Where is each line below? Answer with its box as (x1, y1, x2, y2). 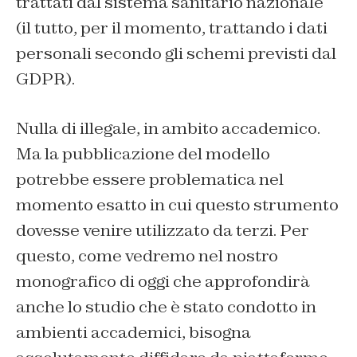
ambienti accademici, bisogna (16, 322, 251, 343)
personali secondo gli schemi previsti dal (16, 43, 336, 65)
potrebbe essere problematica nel (16, 169, 284, 190)
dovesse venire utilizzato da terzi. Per (16, 220, 309, 241)
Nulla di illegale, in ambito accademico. (16, 118, 320, 139)
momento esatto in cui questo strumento (16, 194, 339, 216)
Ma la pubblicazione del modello (16, 143, 270, 165)
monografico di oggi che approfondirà (16, 271, 310, 292)
